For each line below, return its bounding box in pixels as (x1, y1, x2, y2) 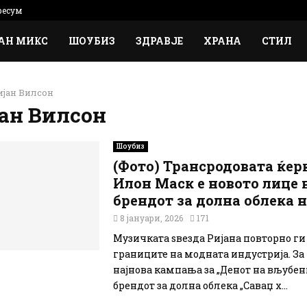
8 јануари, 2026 (119, 212, 183, 223)
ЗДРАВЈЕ (136, 34, 183, 47)
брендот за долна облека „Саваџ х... (112, 279, 288, 292)
